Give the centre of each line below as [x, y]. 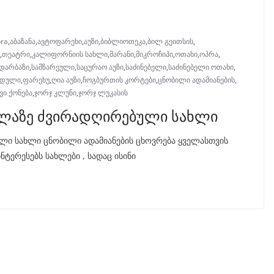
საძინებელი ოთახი [201, 67]
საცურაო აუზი [100, 67]
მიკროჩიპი [154, 54]
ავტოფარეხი [60, 42]
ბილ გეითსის [170, 42]
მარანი [122, 54]
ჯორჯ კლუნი [55, 93]
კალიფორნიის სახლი [70, 54]
